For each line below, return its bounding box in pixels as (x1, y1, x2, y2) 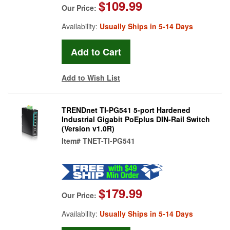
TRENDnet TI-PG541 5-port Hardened (62, 104, 190, 115)
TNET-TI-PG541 (83, 135, 135, 146)
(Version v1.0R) (62, 123, 114, 133)
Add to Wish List (62, 72, 120, 83)
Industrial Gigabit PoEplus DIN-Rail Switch (62, 113, 210, 124)
